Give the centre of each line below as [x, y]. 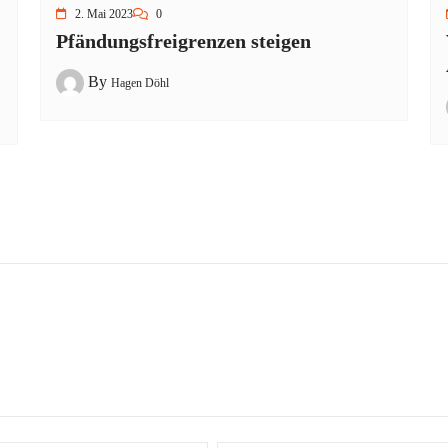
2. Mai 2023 [104, 14]
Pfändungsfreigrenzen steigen [183, 41]
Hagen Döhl [140, 82]
